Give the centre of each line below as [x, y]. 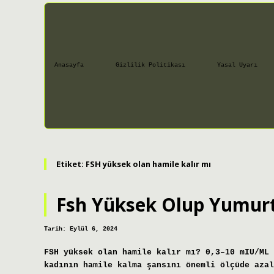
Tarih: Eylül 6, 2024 [81, 229]
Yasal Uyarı [237, 65]
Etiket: [71, 164]
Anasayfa [69, 65]
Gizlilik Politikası [150, 65]
